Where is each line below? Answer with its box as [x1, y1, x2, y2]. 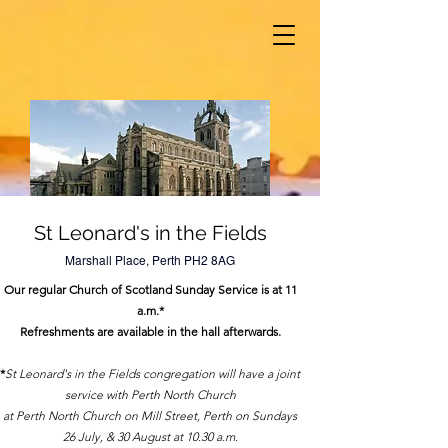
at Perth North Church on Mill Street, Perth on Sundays [3, 408, 297, 423]
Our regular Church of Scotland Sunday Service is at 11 [3, 282, 297, 297]
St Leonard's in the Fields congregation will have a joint [5, 366, 300, 381]
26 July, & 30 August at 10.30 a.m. [62, 429, 238, 444]
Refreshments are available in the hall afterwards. [19, 324, 281, 339]
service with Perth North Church [64, 387, 236, 402]
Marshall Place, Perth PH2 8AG [65, 251, 235, 268]
